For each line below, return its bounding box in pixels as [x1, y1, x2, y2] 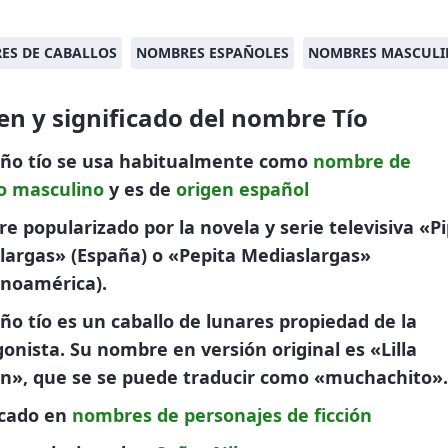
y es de [104, 177, 176, 201]
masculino [12, 177, 104, 201]
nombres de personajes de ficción [72, 403, 372, 427]
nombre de [313, 149, 411, 173]
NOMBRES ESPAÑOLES [136, 43, 289, 62]
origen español [176, 177, 309, 201]
